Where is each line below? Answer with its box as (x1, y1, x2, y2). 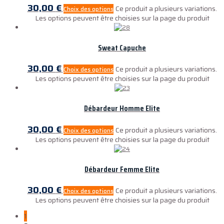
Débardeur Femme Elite (84, 163, 159, 176)
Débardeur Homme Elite (84, 102, 160, 115)
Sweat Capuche (98, 41, 146, 54)
